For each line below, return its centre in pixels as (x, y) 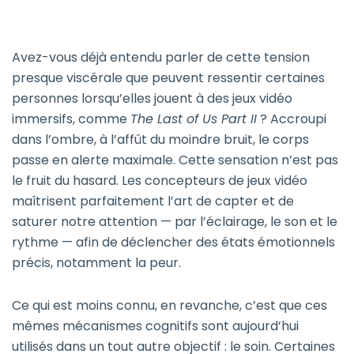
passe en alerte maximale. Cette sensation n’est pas (175, 160)
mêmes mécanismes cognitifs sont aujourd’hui (155, 326)
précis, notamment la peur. (96, 263)
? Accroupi (292, 119)
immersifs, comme (71, 119)
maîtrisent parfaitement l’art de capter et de (153, 201)
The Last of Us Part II (194, 119)
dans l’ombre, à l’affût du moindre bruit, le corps (160, 140)
